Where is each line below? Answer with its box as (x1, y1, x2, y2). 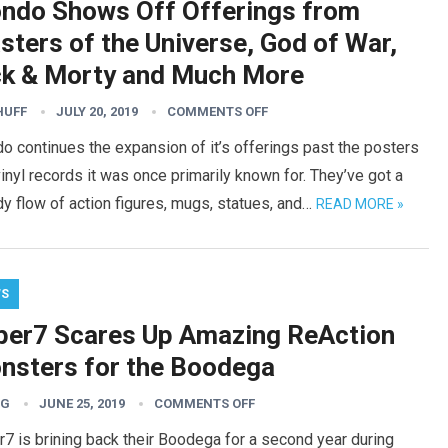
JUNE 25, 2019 (39, 396, 125, 411)
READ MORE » (316, 196, 404, 212)
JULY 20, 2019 (56, 104, 138, 119)
